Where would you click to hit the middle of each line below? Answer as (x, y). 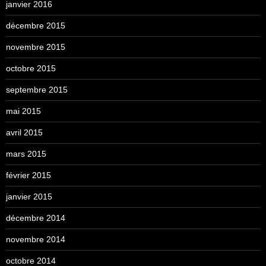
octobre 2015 (31, 68)
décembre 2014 (36, 218)
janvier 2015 (29, 196)
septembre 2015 (37, 89)
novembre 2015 (36, 47)
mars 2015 (26, 153)
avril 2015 (24, 132)
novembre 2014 (36, 239)
